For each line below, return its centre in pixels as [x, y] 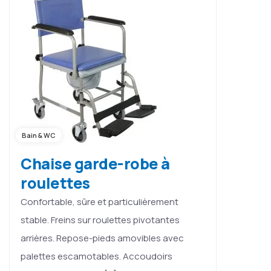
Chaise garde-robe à [95, 164]
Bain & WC [39, 135]
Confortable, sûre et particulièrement [100, 202]
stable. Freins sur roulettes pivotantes [100, 220]
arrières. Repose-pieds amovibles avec [102, 238]
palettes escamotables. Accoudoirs [96, 256]
